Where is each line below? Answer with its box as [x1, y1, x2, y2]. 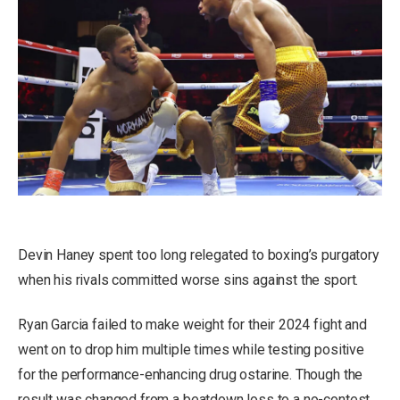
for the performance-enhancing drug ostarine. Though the [18, 365, 363, 383]
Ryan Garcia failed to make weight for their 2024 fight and [18, 315, 367, 333]
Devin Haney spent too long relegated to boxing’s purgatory [18, 246, 379, 264]
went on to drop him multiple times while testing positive [18, 340, 364, 358]
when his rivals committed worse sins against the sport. [18, 271, 359, 289]
